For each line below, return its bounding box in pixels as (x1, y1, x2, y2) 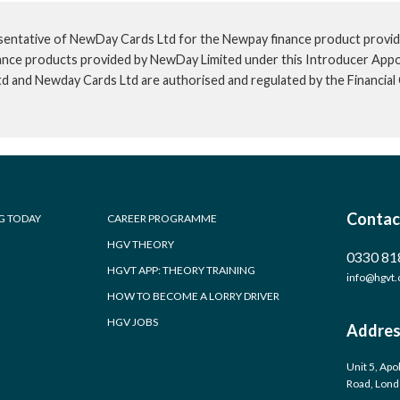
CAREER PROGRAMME (107, 212, 217, 225)
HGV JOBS (107, 315, 158, 329)
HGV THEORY (107, 237, 174, 251)
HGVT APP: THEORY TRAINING (107, 263, 255, 277)
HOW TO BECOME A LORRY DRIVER (107, 289, 279, 303)
